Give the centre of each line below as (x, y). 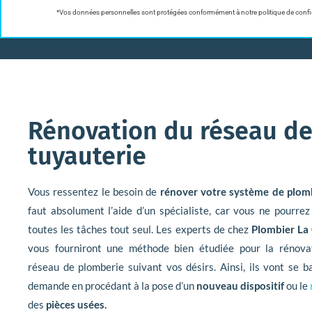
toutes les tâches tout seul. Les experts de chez (140, 229)
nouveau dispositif (240, 286)
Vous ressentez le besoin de (94, 192)
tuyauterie (87, 156)
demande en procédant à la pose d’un (112, 286)
